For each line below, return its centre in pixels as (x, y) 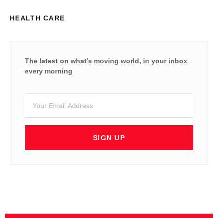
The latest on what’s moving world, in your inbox (106, 61)
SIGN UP (109, 137)
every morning (49, 71)
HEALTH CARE (37, 18)
